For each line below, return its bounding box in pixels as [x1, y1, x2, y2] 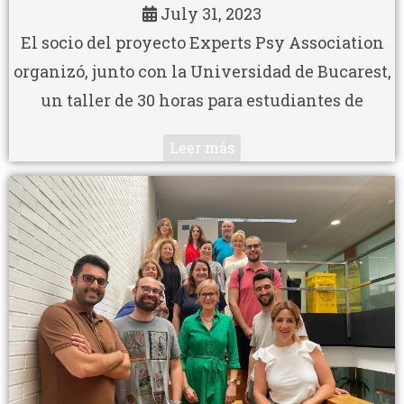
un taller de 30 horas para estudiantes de [41, 88, 363, 111]
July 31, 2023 [161, 2, 262, 24]
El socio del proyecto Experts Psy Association [20, 31, 384, 53]
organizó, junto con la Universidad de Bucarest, [13, 60, 391, 82]
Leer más [170, 137, 234, 157]
